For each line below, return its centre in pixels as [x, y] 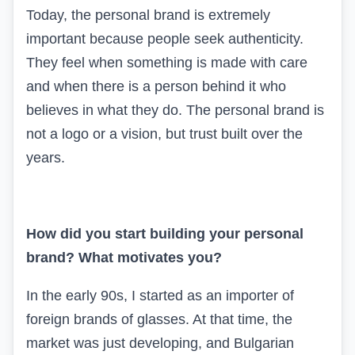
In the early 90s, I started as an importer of [160, 295]
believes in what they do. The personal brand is [175, 110]
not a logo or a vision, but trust [122, 134]
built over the [260, 134]
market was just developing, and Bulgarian [160, 343]
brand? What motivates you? [124, 257]
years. [46, 157]
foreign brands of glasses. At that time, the [159, 319]
